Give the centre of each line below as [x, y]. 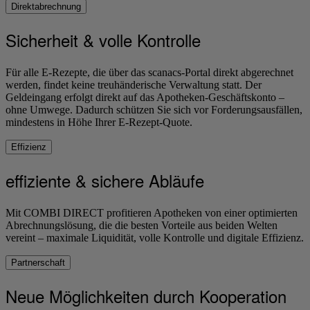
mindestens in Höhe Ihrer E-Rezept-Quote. [99, 122]
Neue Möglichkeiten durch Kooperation [146, 295]
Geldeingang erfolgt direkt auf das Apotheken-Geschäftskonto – [145, 97]
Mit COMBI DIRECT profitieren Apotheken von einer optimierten [152, 212]
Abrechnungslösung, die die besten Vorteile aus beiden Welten [142, 225]
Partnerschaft [38, 262]
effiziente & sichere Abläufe [105, 180]
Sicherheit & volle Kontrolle [103, 39]
